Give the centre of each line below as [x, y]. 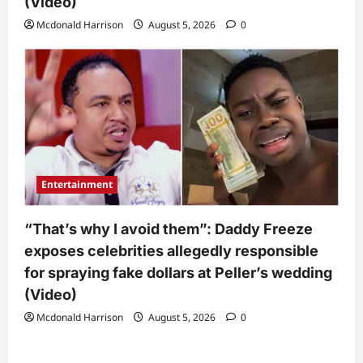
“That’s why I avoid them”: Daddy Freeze [169, 229]
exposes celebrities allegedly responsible [171, 251]
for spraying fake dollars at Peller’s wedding [178, 273]
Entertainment [77, 185]
